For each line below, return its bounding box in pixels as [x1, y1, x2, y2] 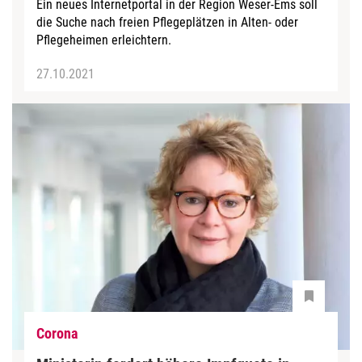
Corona [36, 324, 78, 342]
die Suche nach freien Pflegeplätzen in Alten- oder [36, 14, 298, 30]
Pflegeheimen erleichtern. [36, 32, 171, 48]
